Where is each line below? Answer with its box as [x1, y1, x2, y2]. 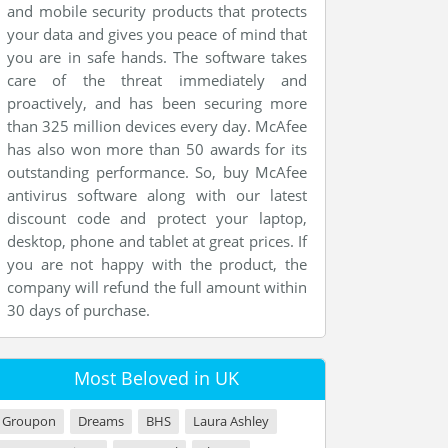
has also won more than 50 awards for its [7, 139, 307, 159]
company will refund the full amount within [7, 277, 307, 297]
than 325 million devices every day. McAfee [7, 116, 307, 136]
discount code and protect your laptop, [7, 208, 307, 228]
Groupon [2, 412, 56, 430]
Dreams [78, 412, 124, 430]
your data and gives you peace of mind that [7, 24, 307, 44]
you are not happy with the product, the [7, 254, 307, 274]
